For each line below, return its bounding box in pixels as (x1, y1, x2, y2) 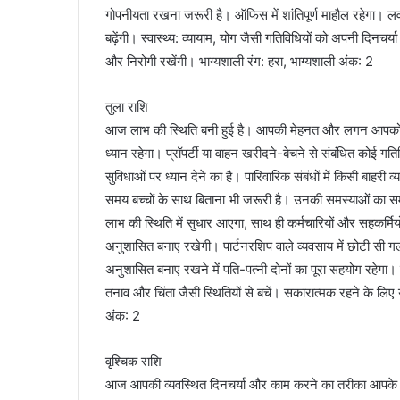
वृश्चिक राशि (105, 353, 162, 371)
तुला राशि (105, 98, 148, 116)
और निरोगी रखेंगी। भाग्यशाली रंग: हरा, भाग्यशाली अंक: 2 (105, 53, 373, 71)
